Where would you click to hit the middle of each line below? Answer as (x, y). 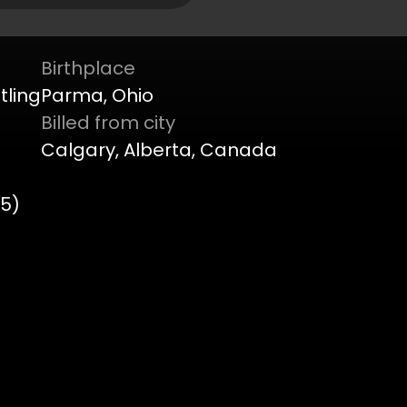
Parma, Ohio (97, 95)
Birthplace (88, 68)
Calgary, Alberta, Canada (159, 150)
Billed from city (108, 123)
